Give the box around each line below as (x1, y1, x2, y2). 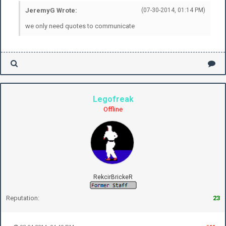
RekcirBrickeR (93, 173, 133, 181)
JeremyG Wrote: (25, 6, 77, 14)
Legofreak (92, 94, 134, 104)
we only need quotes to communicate (25, 22, 135, 30)
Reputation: (6, 194, 39, 202)
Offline (103, 105, 123, 113)
